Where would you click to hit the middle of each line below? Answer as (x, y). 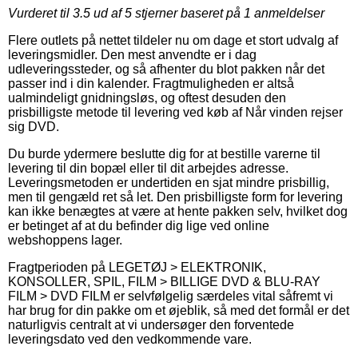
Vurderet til (40, 14)
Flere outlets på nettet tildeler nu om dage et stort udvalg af (173, 41)
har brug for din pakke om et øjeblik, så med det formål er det (179, 311)
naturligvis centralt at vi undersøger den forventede (151, 325)
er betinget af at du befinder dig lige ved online (139, 226)
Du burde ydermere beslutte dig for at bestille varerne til (164, 154)
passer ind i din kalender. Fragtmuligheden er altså (151, 84)
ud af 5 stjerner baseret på (167, 14)
